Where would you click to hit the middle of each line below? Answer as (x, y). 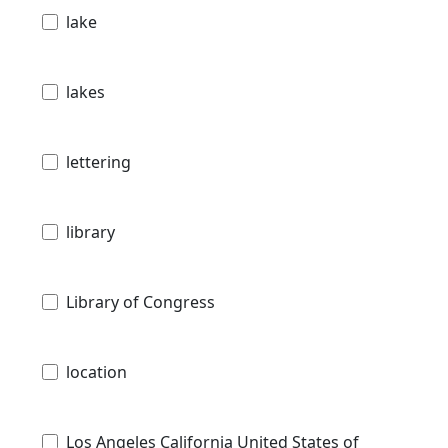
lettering (98, 162)
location (96, 372)
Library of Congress (140, 302)
